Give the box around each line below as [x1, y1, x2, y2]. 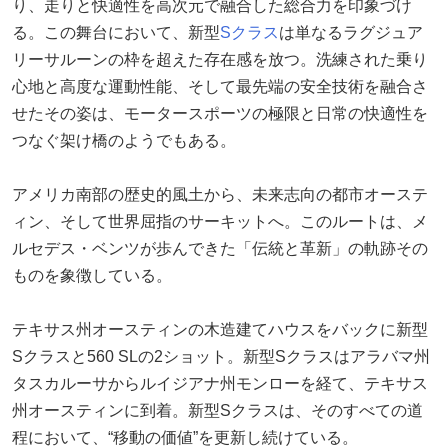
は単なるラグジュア [279, 23, 423, 41]
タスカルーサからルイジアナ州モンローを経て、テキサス [12, 374, 428, 392]
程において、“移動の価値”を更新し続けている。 [12, 428, 358, 446]
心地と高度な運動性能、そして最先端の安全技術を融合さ [12, 77, 428, 95]
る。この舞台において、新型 [12, 23, 220, 41]
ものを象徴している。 [12, 266, 172, 284]
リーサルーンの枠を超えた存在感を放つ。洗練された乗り [12, 50, 428, 68]
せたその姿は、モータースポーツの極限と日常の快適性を [12, 104, 428, 122]
